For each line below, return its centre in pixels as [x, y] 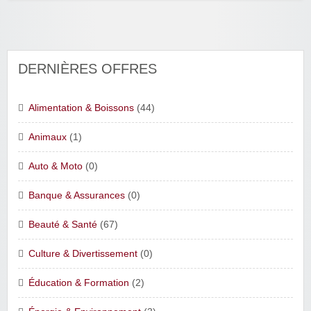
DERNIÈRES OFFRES [87, 68]
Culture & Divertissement [83, 253]
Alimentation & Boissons [81, 108]
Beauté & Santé [63, 224]
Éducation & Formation [79, 283]
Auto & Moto [56, 166]
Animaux [48, 137]
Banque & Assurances [77, 195]
